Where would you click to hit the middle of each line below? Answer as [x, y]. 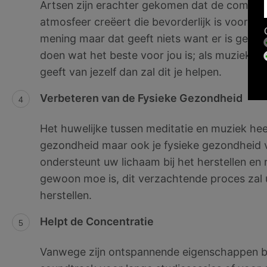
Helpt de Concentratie [97, 221]
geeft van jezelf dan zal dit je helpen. [131, 72]
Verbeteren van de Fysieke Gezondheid [141, 98]
